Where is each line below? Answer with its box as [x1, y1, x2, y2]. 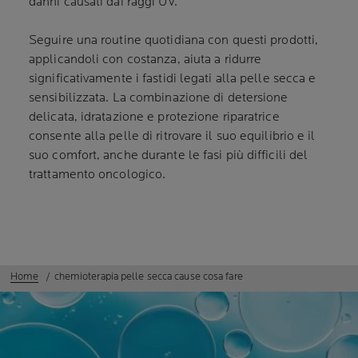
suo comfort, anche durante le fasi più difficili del [29, 148, 308, 163]
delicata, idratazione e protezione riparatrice [29, 109, 280, 125]
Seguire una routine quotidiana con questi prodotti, [29, 33, 319, 48]
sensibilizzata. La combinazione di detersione [29, 90, 288, 105]
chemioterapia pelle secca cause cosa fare [54, 270, 243, 283]
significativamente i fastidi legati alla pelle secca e [29, 71, 316, 86]
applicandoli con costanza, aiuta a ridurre [29, 52, 262, 67]
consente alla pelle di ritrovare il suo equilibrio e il [29, 129, 316, 144]
